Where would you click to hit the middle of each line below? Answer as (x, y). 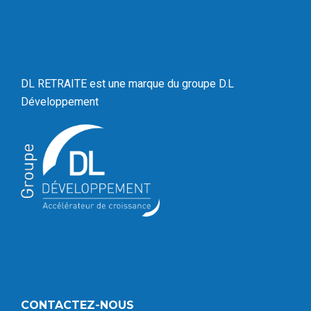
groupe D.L (208, 83)
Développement (61, 101)
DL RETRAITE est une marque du (101, 83)
